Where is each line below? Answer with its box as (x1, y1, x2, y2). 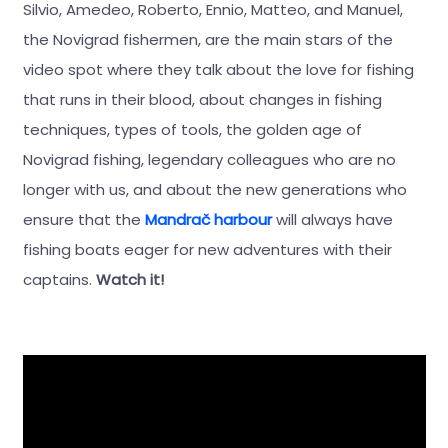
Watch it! (95, 268, 164, 290)
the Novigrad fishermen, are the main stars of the (22, 28, 393, 50)
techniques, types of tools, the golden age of (22, 118, 362, 140)
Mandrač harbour (144, 208, 272, 230)
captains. (22, 268, 96, 290)
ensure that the (22, 208, 145, 230)
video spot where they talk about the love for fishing (22, 58, 414, 80)
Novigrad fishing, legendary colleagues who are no (22, 148, 396, 170)
